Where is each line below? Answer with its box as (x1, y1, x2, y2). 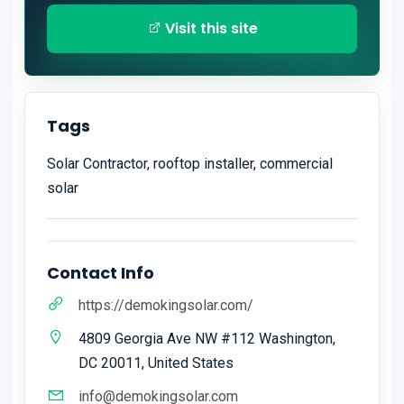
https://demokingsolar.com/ (78, 297, 253, 315)
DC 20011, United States (78, 354, 234, 372)
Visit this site (161, 18, 258, 40)
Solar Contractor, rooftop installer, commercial (47, 155, 333, 173)
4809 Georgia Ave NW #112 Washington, (78, 330, 335, 348)
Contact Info (47, 262, 154, 285)
